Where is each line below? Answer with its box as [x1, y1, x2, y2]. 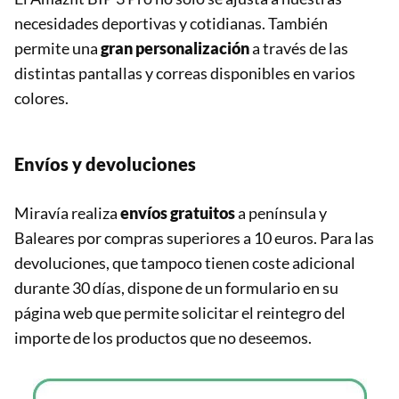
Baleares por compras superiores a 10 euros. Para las [14, 227, 374, 248]
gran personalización [101, 37, 249, 58]
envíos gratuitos [120, 202, 235, 223]
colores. [14, 87, 69, 108]
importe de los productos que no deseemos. [14, 327, 312, 347]
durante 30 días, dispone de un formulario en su [14, 277, 338, 297]
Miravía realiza [14, 202, 120, 223]
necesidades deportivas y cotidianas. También [14, 12, 328, 33]
